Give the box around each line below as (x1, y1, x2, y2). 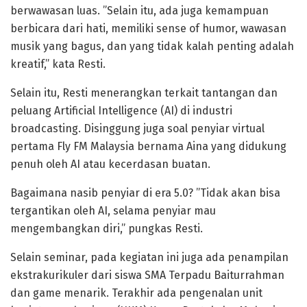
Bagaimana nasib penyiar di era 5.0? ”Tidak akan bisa (10, 186, 280, 199)
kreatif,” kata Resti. (10, 57, 106, 71)
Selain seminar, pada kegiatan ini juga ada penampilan (10, 250, 288, 264)
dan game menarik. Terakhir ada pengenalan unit (10, 286, 262, 299)
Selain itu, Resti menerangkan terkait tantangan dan (10, 86, 278, 99)
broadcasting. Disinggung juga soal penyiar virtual (10, 121, 265, 135)
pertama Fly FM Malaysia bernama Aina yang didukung (10, 139, 286, 153)
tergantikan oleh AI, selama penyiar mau (10, 204, 216, 217)
